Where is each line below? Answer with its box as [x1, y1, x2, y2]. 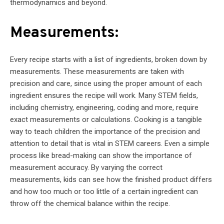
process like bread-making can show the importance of [10, 150, 192, 160]
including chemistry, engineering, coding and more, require [10, 102, 198, 112]
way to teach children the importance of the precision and [10, 126, 200, 136]
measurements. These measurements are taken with [10, 66, 184, 76]
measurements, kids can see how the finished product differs [10, 174, 212, 184]
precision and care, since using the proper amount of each [10, 78, 202, 88]
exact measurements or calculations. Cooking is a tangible [10, 114, 202, 124]
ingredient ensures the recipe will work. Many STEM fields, [10, 90, 198, 100]
